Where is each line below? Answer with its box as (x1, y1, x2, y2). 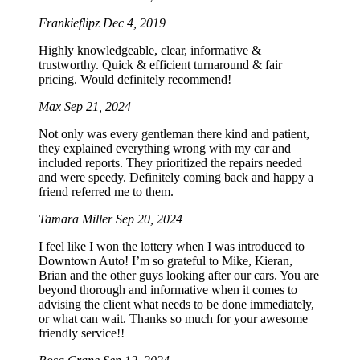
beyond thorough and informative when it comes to (39, 283, 297, 297)
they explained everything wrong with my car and (39, 141, 291, 156)
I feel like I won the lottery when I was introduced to (39, 239, 305, 254)
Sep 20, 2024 (116, 212, 182, 227)
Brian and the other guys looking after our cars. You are (39, 268, 319, 283)
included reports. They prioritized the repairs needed (39, 156, 302, 170)
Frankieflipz (39, 16, 103, 31)
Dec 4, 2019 (103, 16, 166, 31)
